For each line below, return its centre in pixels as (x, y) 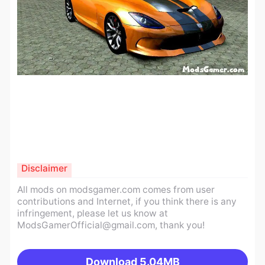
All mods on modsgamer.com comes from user (116, 189)
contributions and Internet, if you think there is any (127, 201)
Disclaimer (44, 169)
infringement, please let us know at (92, 213)
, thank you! (180, 225)
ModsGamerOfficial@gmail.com (86, 225)
